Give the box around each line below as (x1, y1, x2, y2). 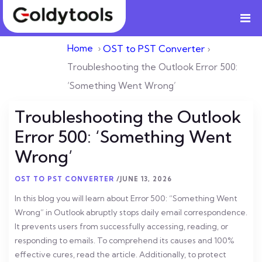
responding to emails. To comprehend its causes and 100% (15, 236, 235, 245)
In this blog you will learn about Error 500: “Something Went (15, 194, 237, 203)
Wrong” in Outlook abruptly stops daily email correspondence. (15, 208, 247, 217)
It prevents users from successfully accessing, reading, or (15, 222, 228, 231)
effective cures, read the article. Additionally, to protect (15, 250, 226, 259)
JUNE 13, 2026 (120, 175, 172, 183)
